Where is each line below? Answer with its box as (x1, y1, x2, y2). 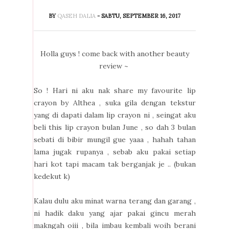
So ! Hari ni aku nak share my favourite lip (34, 85, 196, 95)
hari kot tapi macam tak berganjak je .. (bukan (34, 159, 196, 169)
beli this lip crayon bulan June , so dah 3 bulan (34, 122, 196, 132)
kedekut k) (34, 171, 70, 181)
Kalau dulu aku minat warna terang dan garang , (34, 196, 196, 205)
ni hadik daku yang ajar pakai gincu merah (34, 208, 196, 218)
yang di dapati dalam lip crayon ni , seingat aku (34, 110, 196, 120)
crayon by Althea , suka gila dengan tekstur (34, 98, 196, 107)
